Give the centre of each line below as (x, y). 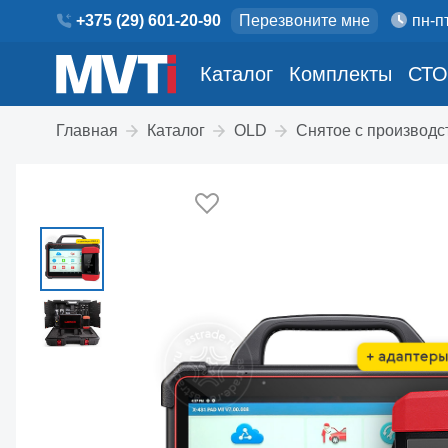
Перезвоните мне (304, 20)
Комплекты (340, 73)
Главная (87, 130)
